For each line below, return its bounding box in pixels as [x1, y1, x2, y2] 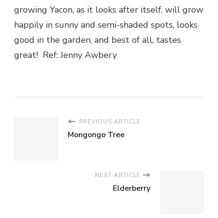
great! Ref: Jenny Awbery [14, 49, 117, 61]
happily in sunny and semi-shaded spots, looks [14, 19, 198, 31]
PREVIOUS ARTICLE [77, 118, 141, 126]
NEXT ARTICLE [95, 171, 141, 179]
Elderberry [113, 183, 150, 194]
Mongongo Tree [68, 129, 125, 140]
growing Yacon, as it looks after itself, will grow [14, 4, 203, 16]
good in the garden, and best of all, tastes [14, 34, 181, 46]
